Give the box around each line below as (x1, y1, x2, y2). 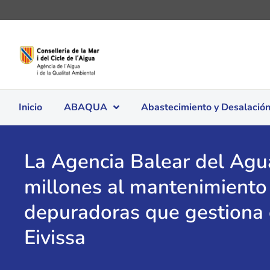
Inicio (19, 100, 42, 114)
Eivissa (24, 224, 86, 251)
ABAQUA (64, 100, 107, 114)
